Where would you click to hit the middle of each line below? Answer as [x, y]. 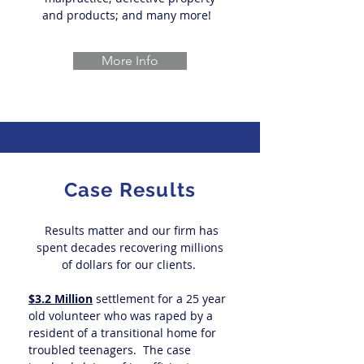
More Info [130, 61]
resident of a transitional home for [122, 333]
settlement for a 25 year [159, 299]
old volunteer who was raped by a [121, 316]
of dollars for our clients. [130, 264]
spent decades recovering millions [130, 247]
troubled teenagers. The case [110, 350]
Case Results [130, 190]
